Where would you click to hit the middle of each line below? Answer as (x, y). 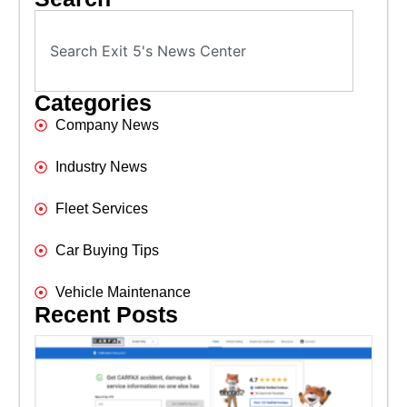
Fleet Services (101, 209)
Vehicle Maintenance (123, 293)
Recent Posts (107, 315)
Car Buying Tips (107, 251)
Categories (94, 103)
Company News (107, 125)
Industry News (101, 167)
